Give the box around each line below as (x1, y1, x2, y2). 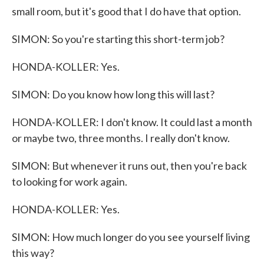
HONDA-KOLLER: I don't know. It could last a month (12, 115, 252, 128)
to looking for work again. (12, 175, 127, 188)
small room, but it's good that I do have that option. (12, 5, 241, 18)
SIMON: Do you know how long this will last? (12, 88, 214, 101)
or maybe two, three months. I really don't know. (12, 131, 230, 144)
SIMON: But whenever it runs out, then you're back (12, 159, 247, 172)
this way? (12, 246, 54, 259)
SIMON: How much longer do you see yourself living (12, 230, 250, 243)
